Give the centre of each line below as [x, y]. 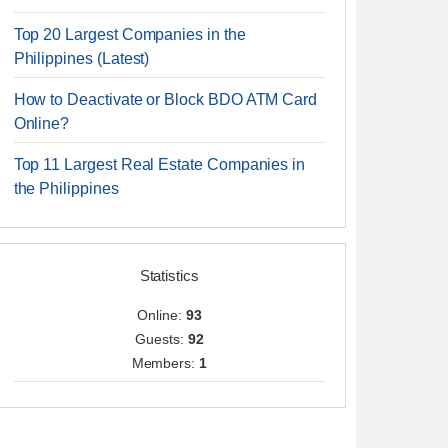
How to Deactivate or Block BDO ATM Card [165, 99]
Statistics [169, 275]
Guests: [161, 339]
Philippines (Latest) [81, 58]
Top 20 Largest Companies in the [129, 34]
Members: [165, 363]
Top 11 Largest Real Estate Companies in [159, 164]
